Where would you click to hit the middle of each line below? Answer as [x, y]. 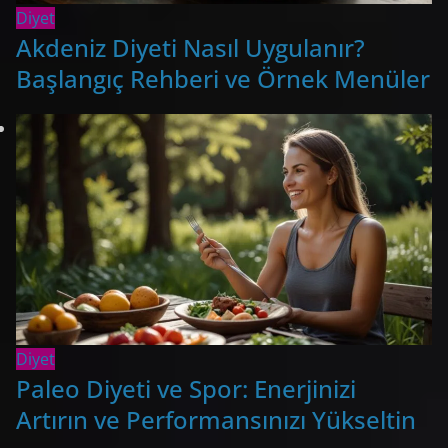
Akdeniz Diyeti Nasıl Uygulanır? [190, 47]
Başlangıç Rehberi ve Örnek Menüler [223, 78]
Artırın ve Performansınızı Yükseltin [216, 420]
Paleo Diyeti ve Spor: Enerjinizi [186, 389]
